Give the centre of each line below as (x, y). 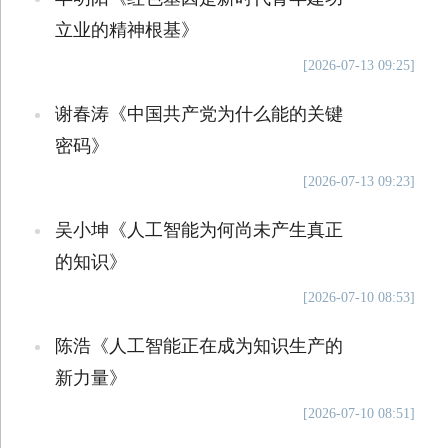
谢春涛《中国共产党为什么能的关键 (198, 114)
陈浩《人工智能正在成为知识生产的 (198, 346)
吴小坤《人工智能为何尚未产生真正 (198, 230)
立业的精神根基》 (126, 30)
